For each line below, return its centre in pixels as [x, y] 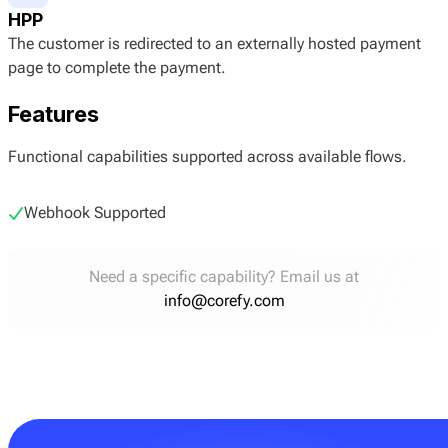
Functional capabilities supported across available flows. [207, 156]
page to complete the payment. [117, 68]
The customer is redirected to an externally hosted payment [214, 44]
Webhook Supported [95, 212]
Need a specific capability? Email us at [224, 276]
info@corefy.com [224, 300]
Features [53, 113]
